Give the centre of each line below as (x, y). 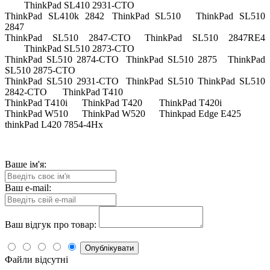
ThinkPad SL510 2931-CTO (62, 81)
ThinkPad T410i (36, 103)
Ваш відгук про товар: (51, 225)
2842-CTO (26, 92)
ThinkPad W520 (114, 114)
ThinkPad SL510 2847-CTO (68, 38)
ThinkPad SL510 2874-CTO (62, 60)
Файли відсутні (36, 260)
